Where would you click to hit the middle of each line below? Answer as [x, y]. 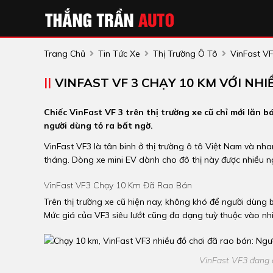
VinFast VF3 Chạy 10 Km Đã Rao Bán [118, 185]
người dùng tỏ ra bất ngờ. [98, 126]
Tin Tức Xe [119, 54]
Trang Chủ [65, 54]
